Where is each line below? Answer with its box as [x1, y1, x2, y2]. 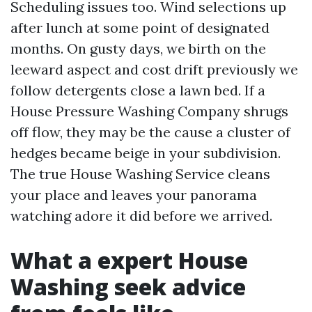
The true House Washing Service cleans [10, 165, 270, 182]
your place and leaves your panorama [10, 186, 257, 203]
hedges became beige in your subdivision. [10, 144, 281, 162]
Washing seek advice [10, 272, 246, 302]
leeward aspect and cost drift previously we [10, 61, 298, 78]
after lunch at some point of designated [10, 19, 270, 36]
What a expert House [10, 245, 248, 275]
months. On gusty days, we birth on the [10, 40, 266, 57]
